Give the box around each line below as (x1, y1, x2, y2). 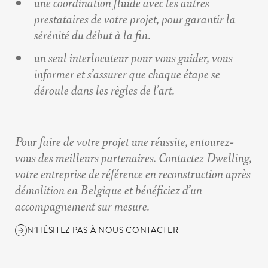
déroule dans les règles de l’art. (34, 81, 175, 99)
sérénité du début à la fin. (34, 26, 151, 44)
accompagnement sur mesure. (15, 197, 150, 215)
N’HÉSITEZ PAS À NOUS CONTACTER (27, 224, 179, 237)
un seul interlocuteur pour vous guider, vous (34, 48, 233, 66)
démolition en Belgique (15, 181, 122, 199)
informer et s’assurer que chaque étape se (34, 65, 220, 83)
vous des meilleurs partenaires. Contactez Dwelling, (15, 148, 252, 166)
